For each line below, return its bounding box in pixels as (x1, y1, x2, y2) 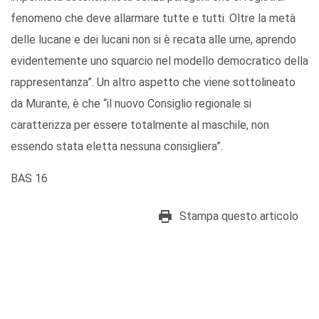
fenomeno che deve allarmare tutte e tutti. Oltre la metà (11, 11, 296, 26)
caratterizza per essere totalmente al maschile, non (11, 118, 269, 132)
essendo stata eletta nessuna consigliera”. (11, 140, 223, 154)
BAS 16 (11, 172, 48, 186)
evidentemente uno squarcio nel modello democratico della (11, 54, 308, 68)
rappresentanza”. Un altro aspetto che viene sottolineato (11, 75, 296, 90)
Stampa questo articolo (179, 209, 298, 224)
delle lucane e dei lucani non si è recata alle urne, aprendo (11, 33, 296, 47)
